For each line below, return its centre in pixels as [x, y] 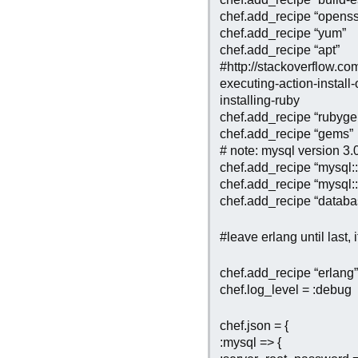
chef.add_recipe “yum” [283, 33]
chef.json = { [254, 326]
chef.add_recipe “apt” [280, 50]
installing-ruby [260, 100]
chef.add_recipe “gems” [286, 134]
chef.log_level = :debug [286, 290]
